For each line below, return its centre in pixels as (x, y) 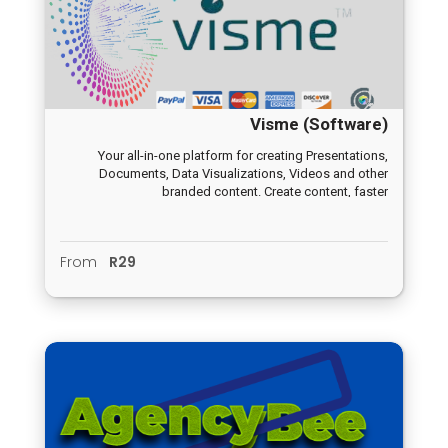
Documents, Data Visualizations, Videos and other (243, 174)
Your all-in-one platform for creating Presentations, (243, 156)
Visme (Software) (319, 124)
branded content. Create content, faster (275, 192)
